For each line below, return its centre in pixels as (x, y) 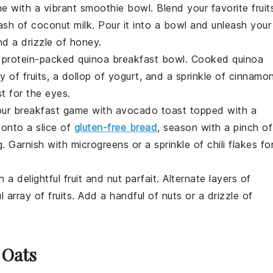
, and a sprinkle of (184, 76)
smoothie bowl (115, 8)
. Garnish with (37, 145)
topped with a (222, 111)
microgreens (100, 145)
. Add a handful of (117, 196)
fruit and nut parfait (110, 179)
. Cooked (208, 59)
